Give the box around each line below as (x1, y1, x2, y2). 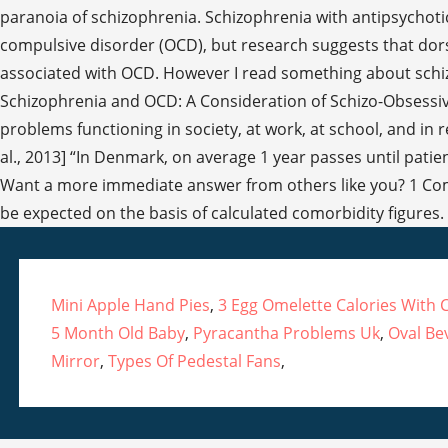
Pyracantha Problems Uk (192, 322, 380, 345)
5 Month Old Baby (50, 322, 185, 345)
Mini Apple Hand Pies (50, 294, 210, 317)
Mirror (50, 350, 100, 373)
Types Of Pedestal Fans (107, 350, 281, 373)
